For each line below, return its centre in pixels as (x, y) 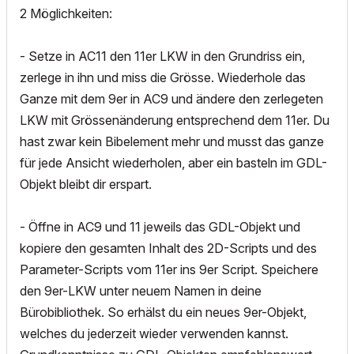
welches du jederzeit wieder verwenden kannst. (154, 333)
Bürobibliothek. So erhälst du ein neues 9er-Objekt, (163, 312)
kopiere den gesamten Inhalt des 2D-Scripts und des (168, 248)
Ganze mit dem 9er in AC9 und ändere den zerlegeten (171, 99)
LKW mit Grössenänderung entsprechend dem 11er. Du (175, 120)
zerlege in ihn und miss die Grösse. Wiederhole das (163, 77)
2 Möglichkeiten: (66, 13)
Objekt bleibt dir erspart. (86, 184)
